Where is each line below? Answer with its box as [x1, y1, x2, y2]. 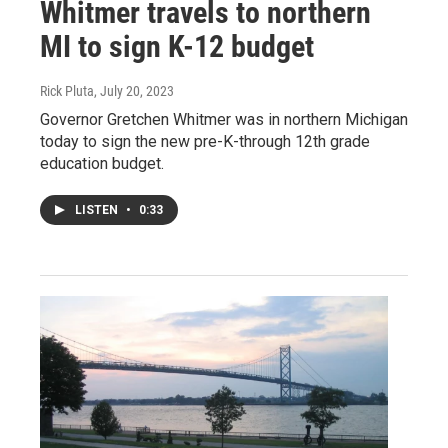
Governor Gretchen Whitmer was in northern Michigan [40, 109, 408, 129]
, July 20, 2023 [94, 82, 174, 99]
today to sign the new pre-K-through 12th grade [40, 131, 370, 151]
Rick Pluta [40, 82, 94, 99]
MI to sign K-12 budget [40, 28, 314, 64]
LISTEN [75, 202, 121, 217]
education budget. [40, 153, 164, 173]
